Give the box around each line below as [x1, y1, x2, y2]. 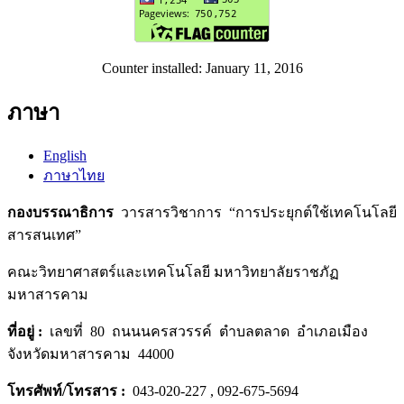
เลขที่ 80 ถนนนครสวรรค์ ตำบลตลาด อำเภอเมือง [42, 324, 372, 340]
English [43, 148, 87, 164]
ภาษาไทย [43, 168, 105, 184]
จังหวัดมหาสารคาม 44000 [7, 346, 174, 363]
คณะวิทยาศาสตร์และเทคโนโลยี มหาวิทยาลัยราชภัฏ [7, 264, 339, 280]
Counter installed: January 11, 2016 [101, 60, 303, 77]
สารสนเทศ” [7, 227, 81, 243]
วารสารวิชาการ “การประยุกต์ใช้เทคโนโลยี [114, 205, 397, 221]
